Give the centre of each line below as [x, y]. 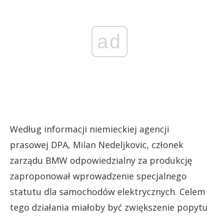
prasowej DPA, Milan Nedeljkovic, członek [97, 144]
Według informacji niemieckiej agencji [89, 129]
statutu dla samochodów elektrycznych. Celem [108, 191]
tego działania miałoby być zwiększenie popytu [109, 207]
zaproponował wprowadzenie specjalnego [98, 176]
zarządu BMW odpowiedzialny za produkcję [101, 160]
